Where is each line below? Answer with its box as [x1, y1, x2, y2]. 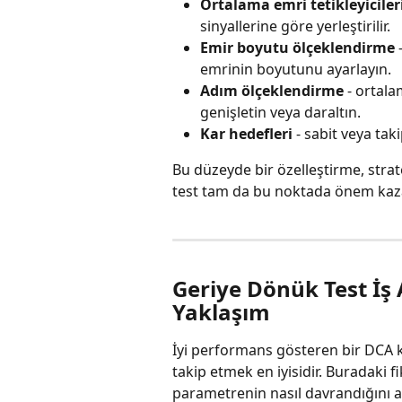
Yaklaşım [172, 297, 270, 328]
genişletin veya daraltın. [200, 101, 361, 122]
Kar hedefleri [200, 123, 293, 144]
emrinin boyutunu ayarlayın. [200, 58, 391, 79]
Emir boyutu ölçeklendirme [200, 37, 395, 57]
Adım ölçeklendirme [200, 80, 344, 100]
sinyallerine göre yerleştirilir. [200, 15, 390, 36]
